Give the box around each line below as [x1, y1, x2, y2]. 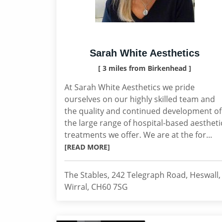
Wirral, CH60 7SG [64, 181, 128, 192]
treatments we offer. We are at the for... [64, 129, 212, 140]
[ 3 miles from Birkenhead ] [98, 63, 191, 73]
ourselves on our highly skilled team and [64, 94, 215, 105]
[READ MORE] [64, 142, 110, 152]
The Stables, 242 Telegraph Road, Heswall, [64, 169, 221, 180]
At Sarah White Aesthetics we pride [64, 82, 195, 93]
